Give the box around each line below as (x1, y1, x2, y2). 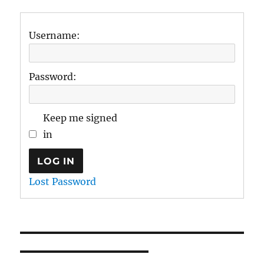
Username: (29, 29, 81, 42)
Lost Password (29, 176, 97, 188)
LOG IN (37, 155, 75, 167)
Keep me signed (43, 112, 118, 124)
